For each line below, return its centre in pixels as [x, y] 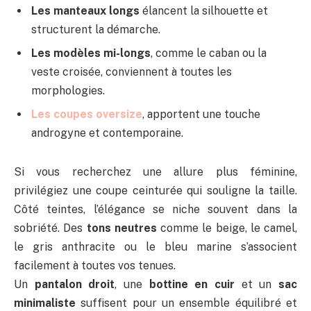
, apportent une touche [201, 115]
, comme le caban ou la [209, 53]
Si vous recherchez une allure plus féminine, [155, 172]
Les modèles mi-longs [91, 53]
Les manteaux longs [85, 11]
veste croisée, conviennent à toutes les [132, 72]
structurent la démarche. [96, 30]
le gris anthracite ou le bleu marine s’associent [155, 247]
